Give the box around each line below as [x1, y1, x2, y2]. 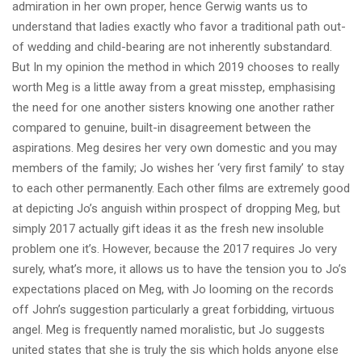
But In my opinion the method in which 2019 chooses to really [12, 60, 339, 74]
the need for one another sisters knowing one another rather [12, 100, 335, 115]
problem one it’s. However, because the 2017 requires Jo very [12, 242, 337, 256]
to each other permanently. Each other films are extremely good [12, 181, 350, 196]
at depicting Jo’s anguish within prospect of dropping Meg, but [12, 201, 340, 216]
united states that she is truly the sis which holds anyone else [12, 343, 339, 357]
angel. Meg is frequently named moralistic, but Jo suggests [12, 322, 325, 337]
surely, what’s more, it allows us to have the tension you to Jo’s [12, 262, 347, 276]
